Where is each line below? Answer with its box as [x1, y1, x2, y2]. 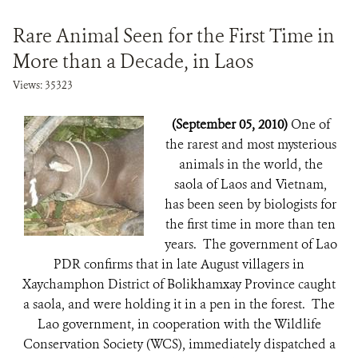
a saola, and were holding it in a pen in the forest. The [23, 296, 335, 312]
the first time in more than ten [165, 216, 336, 233]
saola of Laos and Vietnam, [174, 176, 327, 193]
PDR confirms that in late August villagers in [54, 256, 304, 272]
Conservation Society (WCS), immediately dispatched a [22, 336, 336, 352]
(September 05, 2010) [171, 116, 291, 133]
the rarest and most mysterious [165, 136, 336, 153]
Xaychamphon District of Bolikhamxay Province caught [22, 276, 336, 292]
